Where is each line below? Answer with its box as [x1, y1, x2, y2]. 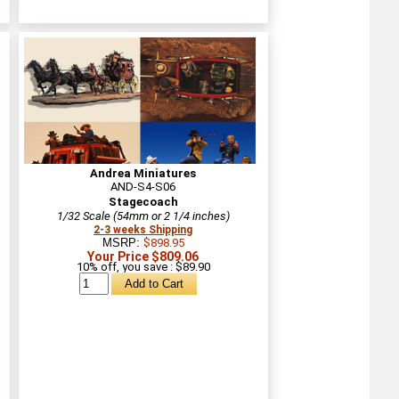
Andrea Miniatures [90, 166, 196, 180]
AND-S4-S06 [110, 179, 175, 193]
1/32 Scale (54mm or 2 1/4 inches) [56, 208, 230, 223]
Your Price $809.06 [87, 248, 199, 264]
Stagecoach [108, 194, 178, 208]
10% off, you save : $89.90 [76, 259, 210, 273]
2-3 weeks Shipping [94, 223, 192, 236]
